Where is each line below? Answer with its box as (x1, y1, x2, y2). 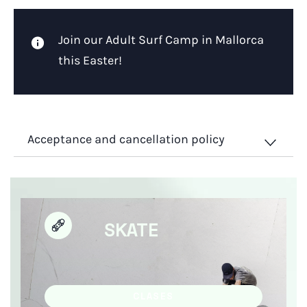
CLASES (133, 293, 174, 302)
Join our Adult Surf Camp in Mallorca (58, 32, 264, 48)
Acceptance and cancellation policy (27, 132, 225, 147)
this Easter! (58, 53, 122, 69)
